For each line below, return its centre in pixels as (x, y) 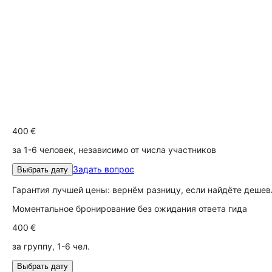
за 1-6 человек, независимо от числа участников (114, 150)
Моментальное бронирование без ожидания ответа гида (130, 209)
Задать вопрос (104, 169)
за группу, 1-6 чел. (51, 246)
